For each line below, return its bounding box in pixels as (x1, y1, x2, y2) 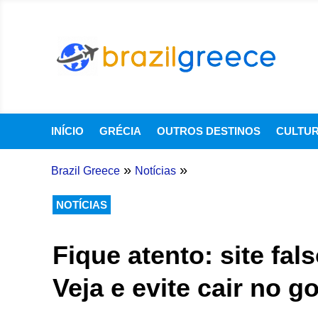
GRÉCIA (99, 125, 141, 137)
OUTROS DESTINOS (157, 125, 261, 137)
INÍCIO (51, 125, 84, 137)
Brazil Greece (50, 165, 120, 177)
